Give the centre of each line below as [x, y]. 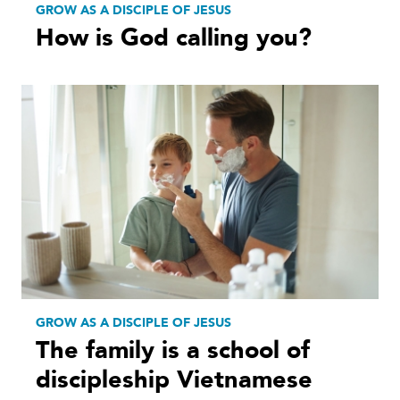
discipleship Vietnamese [174, 379]
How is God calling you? [174, 37]
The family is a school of [173, 350]
